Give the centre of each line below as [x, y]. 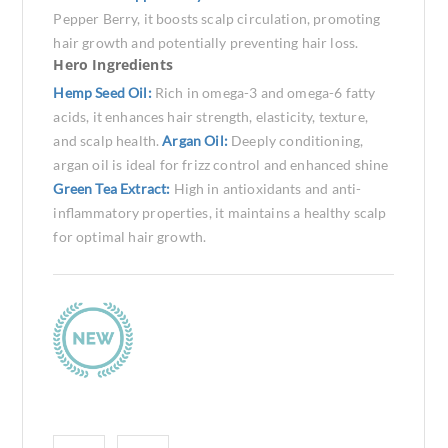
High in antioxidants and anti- [267, 188]
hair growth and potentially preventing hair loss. [206, 42]
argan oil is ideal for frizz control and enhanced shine [221, 164]
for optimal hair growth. [130, 236]
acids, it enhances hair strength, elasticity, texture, [210, 116]
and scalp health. [108, 140]
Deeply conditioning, [297, 140]
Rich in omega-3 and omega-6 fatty [265, 92]
